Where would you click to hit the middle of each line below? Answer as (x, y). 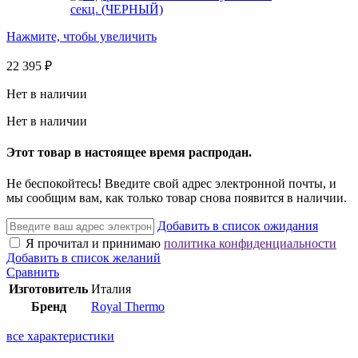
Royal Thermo (128, 307)
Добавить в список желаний (84, 258)
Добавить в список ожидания (238, 226)
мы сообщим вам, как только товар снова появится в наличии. (177, 198)
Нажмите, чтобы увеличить (82, 36)
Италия (111, 289)
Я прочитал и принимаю (95, 244)
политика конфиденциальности (250, 244)
